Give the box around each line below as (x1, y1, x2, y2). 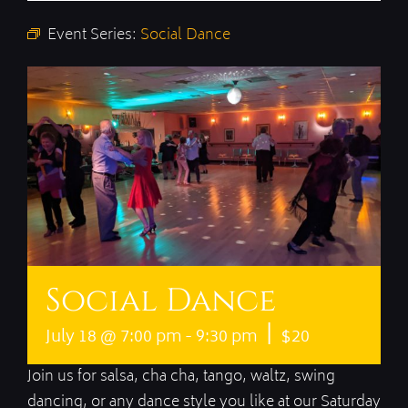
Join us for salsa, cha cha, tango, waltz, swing (27, 363, 335, 390)
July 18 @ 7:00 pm (46, 322, 181, 352)
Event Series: (47, 23, 140, 48)
